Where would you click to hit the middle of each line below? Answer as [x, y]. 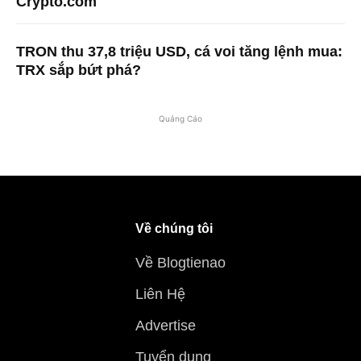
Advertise [166, 326]
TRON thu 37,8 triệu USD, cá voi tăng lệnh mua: [179, 52]
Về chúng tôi [174, 229]
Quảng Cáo [180, 119]
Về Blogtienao [180, 263]
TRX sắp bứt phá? [79, 71]
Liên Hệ [160, 295]
